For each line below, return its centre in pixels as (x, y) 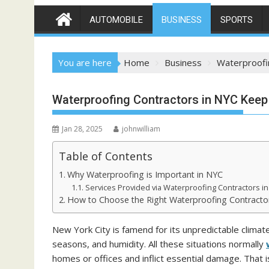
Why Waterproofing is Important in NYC (145, 174)
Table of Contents (106, 156)
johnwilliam (141, 129)
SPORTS (237, 20)
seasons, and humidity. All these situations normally (159, 244)
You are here (85, 62)
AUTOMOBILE (116, 20)
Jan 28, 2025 (82, 129)
